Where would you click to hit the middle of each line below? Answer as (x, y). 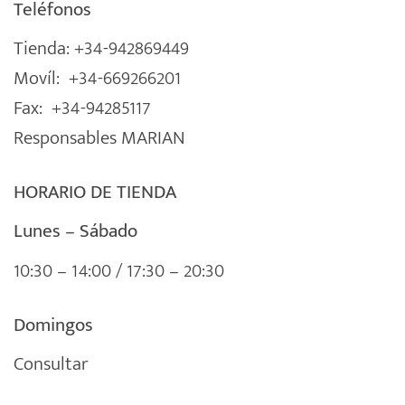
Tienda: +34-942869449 (101, 49)
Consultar (51, 364)
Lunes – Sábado (75, 231)
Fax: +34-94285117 (82, 108)
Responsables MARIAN (99, 138)
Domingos (53, 325)
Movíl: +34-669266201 (97, 79)
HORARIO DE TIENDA (95, 193)
